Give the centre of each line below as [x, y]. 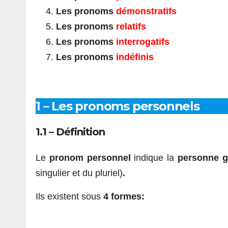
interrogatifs [143, 41]
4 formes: [124, 196]
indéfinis [135, 57]
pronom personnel [92, 158]
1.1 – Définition [70, 132]
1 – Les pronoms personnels [118, 106]
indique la [156, 158]
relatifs [131, 26]
